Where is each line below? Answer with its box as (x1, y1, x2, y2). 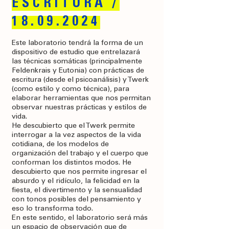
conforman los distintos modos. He (12, 159, 131, 167)
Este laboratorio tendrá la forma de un (12, 40, 143, 47)
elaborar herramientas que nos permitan (12, 95, 151, 102)
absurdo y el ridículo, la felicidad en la (12, 178, 140, 185)
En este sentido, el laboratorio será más (12, 215, 148, 222)
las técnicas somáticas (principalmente (12, 58, 142, 65)
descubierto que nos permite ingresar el (12, 169, 147, 176)
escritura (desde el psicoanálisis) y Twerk (12, 77, 149, 84)
